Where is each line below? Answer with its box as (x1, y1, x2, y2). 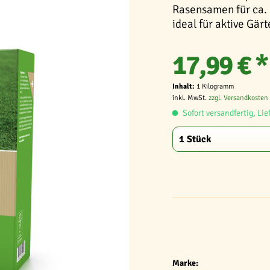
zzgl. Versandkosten (209, 93, 268, 102)
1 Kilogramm (196, 82, 234, 91)
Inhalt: (172, 82, 196, 91)
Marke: (172, 258, 198, 268)
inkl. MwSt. (172, 93, 209, 102)
